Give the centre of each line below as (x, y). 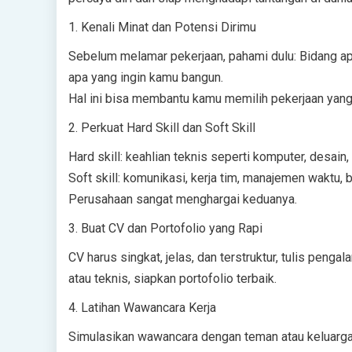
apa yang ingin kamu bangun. (146, 77)
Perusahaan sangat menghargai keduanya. (183, 199)
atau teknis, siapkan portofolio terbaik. (172, 279)
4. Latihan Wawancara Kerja (142, 308)
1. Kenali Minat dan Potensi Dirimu (162, 27)
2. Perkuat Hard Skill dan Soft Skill (162, 128)
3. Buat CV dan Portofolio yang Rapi (165, 228)
